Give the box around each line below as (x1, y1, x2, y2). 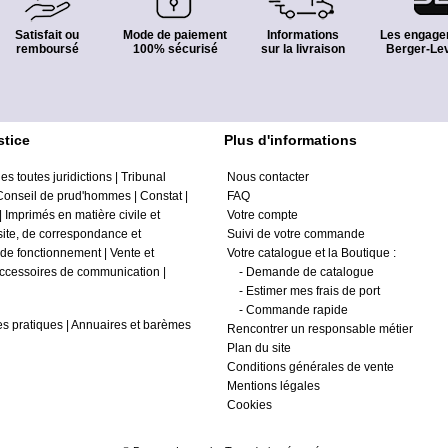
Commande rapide (246, 303, 348, 317)
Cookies (227, 398, 272, 412)
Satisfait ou (15, 28, 79, 42)
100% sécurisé (132, 42, 218, 56)
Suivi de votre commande (227, 227, 365, 241)
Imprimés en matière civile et (5, 208, 160, 222)
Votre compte (227, 208, 298, 222)
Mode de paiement (123, 28, 227, 42)
